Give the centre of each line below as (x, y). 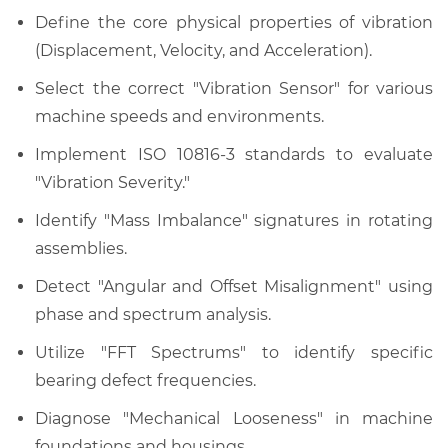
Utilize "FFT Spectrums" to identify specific (234, 352)
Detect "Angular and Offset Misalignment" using (234, 286)
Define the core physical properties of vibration (234, 22)
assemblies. (81, 248)
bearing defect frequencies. (145, 380)
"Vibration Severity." (112, 182)
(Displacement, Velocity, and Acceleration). (203, 50)
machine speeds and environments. (179, 116)
